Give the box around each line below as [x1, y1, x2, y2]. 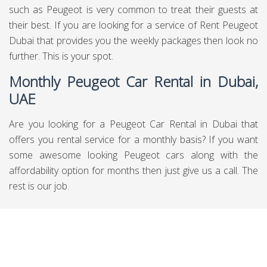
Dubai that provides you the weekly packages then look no [9, 34, 258, 47]
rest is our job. [9, 179, 69, 193]
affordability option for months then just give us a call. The [9, 164, 258, 177]
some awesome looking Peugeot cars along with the [9, 148, 258, 162]
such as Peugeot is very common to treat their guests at [9, 3, 258, 16]
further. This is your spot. [9, 49, 113, 63]
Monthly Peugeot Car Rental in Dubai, [9, 72, 258, 91]
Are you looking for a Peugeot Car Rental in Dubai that [9, 117, 258, 131]
